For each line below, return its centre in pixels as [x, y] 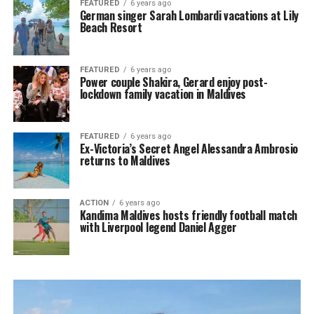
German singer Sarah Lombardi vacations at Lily [189, 16]
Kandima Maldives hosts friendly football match [188, 216]
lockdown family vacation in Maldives [163, 94]
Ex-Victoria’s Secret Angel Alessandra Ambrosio [189, 149]
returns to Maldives [125, 161]
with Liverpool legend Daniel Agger [158, 227]
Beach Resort [111, 28]
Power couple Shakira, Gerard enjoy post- [173, 82]
